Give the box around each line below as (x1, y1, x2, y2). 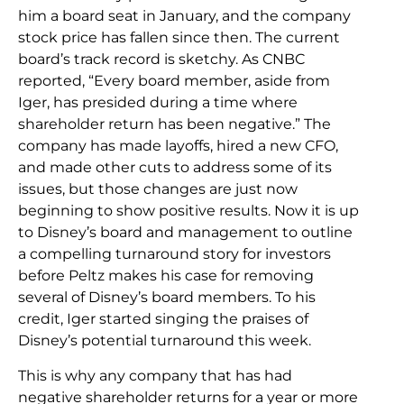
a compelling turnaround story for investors (18, 245, 331, 263)
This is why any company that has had (18, 366, 292, 384)
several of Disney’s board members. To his (18, 289, 316, 307)
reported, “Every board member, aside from (18, 72, 330, 90)
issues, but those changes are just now (18, 180, 298, 198)
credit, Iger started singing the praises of (18, 310, 308, 328)
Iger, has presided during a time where (18, 94, 298, 112)
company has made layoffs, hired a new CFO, (18, 137, 338, 155)
